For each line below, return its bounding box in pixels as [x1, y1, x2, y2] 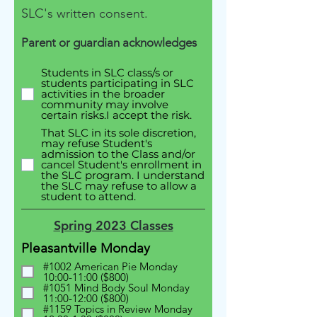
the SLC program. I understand [41, 168, 204, 182]
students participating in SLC [41, 76, 194, 90]
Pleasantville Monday [21, 240, 150, 256]
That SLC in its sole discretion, [41, 126, 196, 139]
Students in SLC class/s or [41, 66, 173, 79]
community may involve [41, 98, 168, 111]
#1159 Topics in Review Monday [43, 302, 192, 316]
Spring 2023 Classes [53, 217, 173, 234]
